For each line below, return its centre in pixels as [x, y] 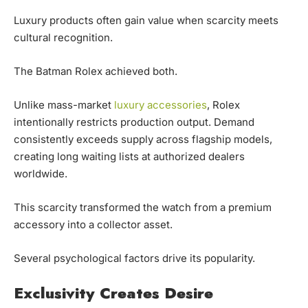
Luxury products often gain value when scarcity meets [146, 20]
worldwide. [41, 173]
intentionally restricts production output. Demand [134, 122]
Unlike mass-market [64, 104]
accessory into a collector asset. [93, 224]
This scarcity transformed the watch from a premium [143, 207]
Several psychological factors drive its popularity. [134, 258]
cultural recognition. [63, 37]
